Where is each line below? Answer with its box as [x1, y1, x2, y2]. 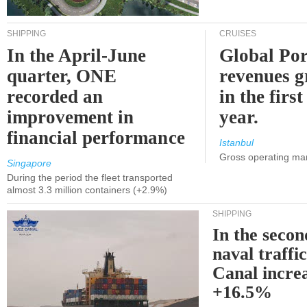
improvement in [7, 107, 134, 127]
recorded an [7, 86, 103, 107]
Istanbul [219, 137, 254, 148]
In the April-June [7, 45, 147, 66]
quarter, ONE [7, 66, 117, 86]
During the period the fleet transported [7, 172, 173, 183]
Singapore [7, 158, 51, 169]
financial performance [7, 127, 185, 148]
